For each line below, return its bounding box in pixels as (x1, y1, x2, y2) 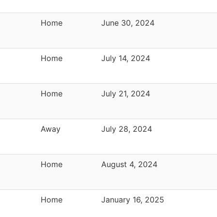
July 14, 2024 (101, 53, 150, 63)
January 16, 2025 (101, 194, 164, 204)
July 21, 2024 (101, 88, 150, 98)
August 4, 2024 (101, 159, 157, 169)
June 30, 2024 (101, 17, 155, 28)
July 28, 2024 (101, 124, 152, 134)
